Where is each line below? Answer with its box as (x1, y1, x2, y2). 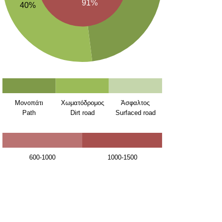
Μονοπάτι (15, 99, 44, 107)
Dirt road (70, 109, 95, 116)
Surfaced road (115, 109, 156, 116)
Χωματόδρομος (60, 99, 104, 107)
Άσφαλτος (121, 99, 150, 107)
